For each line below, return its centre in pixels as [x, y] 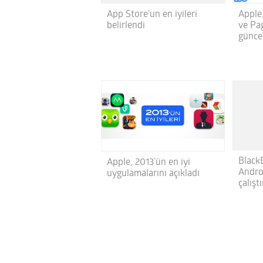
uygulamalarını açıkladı [153, 174]
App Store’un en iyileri [152, 15]
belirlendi [126, 26]
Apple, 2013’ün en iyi [149, 163]
